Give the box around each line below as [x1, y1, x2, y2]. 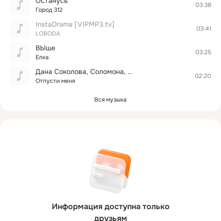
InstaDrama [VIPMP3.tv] [36, 20, 114, 29]
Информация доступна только [51, 201, 170, 212]
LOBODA [36, 30, 60, 37]
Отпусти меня [36, 77, 75, 85]
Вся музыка [94, 96, 127, 104]
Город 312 [36, 6, 63, 14]
